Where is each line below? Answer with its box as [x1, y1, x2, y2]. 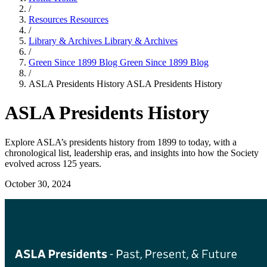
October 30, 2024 [5, 178, 71, 189]
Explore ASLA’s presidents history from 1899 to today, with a [5, 136, 237, 147]
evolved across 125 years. [5, 158, 101, 169]
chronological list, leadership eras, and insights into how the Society [5, 147, 259, 158]
